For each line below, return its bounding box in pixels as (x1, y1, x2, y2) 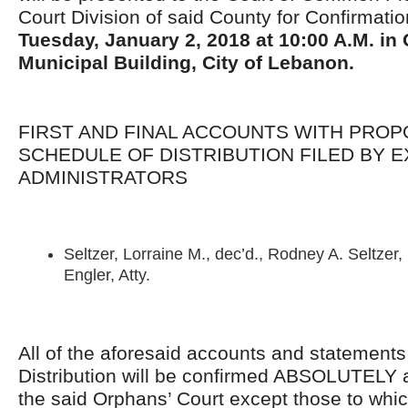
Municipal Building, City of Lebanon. (18, 52, 354, 73)
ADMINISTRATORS (18, 167, 188, 188)
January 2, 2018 (105, 29, 250, 50)
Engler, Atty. (64, 266, 150, 284)
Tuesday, (18, 29, 105, 50)
